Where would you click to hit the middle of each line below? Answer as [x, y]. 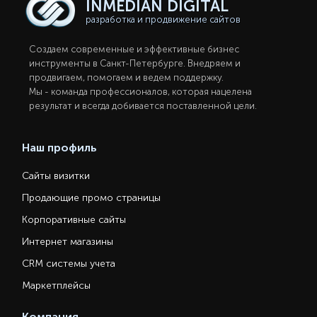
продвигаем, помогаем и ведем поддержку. [127, 77]
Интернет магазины [68, 241]
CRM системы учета [69, 263]
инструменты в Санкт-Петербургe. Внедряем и [135, 63]
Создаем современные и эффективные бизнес [134, 49]
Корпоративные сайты [74, 219]
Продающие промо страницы [92, 197]
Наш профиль [60, 147]
